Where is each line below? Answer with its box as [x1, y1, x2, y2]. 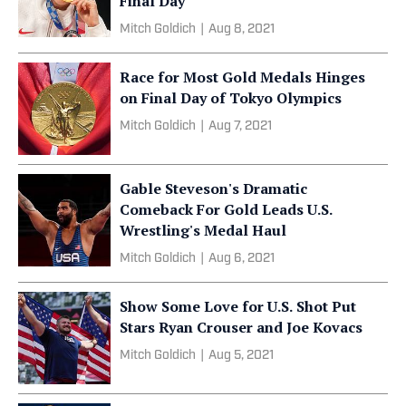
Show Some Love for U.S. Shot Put [120, 295, 356, 316]
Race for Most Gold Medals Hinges [120, 66, 365, 87]
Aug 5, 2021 [208, 348, 274, 362]
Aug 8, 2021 [208, 22, 275, 36]
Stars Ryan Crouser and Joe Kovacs [120, 316, 362, 337]
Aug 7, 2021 [208, 119, 272, 133]
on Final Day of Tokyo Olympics [120, 87, 342, 108]
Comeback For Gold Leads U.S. [120, 198, 333, 219]
